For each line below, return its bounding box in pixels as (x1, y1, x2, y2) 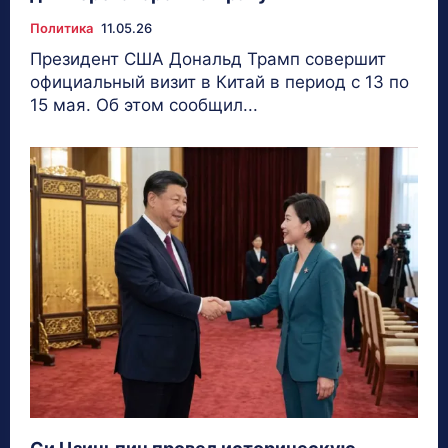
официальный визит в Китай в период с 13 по (30, 71, 409, 92)
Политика (30, 19, 93, 36)
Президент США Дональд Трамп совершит (30, 48, 386, 69)
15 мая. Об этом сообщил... (30, 94, 258, 115)
